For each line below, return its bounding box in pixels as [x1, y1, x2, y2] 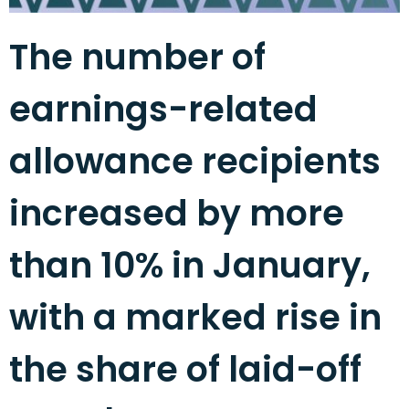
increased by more [9, 189, 344, 237]
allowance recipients [9, 137, 381, 185]
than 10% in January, [9, 241, 371, 289]
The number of [9, 33, 266, 81]
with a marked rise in [9, 293, 382, 341]
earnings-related [9, 85, 318, 133]
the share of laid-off [9, 345, 362, 393]
